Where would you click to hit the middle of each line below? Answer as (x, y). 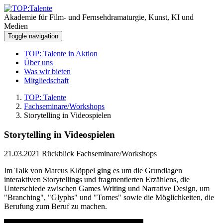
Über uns (38, 62)
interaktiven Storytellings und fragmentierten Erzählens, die (97, 180)
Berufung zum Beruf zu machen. (56, 207)
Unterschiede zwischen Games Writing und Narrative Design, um (107, 189)
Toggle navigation (33, 36)
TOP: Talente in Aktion (61, 54)
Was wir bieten (47, 71)
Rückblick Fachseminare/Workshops (99, 154)
